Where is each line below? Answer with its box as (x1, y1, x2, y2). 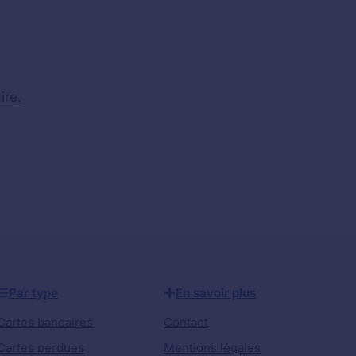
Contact (164, 314, 208, 330)
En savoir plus (176, 284, 256, 300)
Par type (9, 284, 58, 300)
